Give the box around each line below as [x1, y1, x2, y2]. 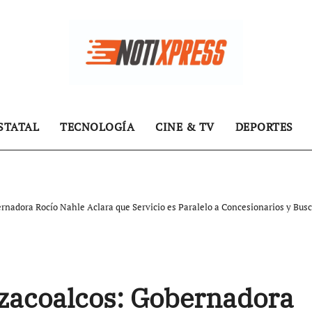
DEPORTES [235, 119, 293, 134]
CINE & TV [155, 119, 214, 134]
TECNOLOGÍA [60, 119, 134, 134]
